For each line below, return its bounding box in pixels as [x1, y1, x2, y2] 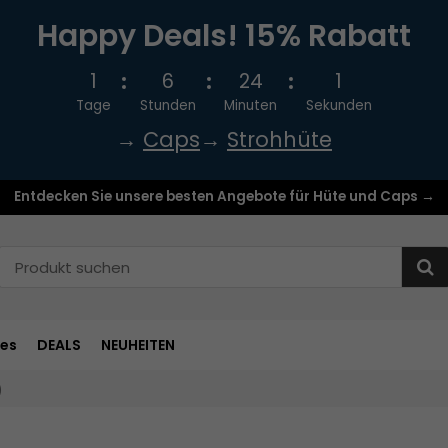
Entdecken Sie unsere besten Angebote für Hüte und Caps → [13, 187, 435, 206]
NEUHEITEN [101, 334, 175, 355]
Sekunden [305, 96, 372, 115]
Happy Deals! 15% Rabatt [37, 15, 411, 57]
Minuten [224, 96, 278, 115]
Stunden [139, 96, 196, 115]
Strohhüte [227, 125, 332, 154]
